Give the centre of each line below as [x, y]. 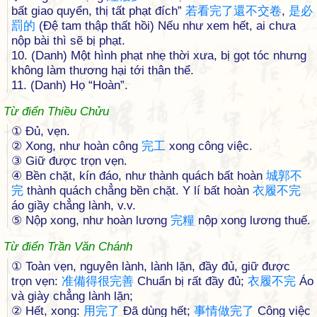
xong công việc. [209, 146]
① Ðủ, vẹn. [41, 131]
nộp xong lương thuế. [253, 220]
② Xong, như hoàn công [76, 146]
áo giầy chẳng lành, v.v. [74, 206]
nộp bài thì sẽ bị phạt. [68, 41]
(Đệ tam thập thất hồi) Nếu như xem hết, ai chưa [166, 26]
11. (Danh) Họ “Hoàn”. [70, 85]
